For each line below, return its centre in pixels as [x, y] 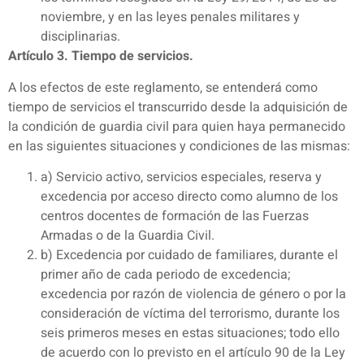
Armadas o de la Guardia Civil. [128, 236]
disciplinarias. [80, 37]
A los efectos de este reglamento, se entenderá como [163, 87]
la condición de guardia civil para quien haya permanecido [177, 126]
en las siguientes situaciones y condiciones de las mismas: [179, 146]
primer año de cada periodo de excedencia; [165, 275]
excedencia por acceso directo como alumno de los [189, 197]
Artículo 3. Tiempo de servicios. [101, 56]
